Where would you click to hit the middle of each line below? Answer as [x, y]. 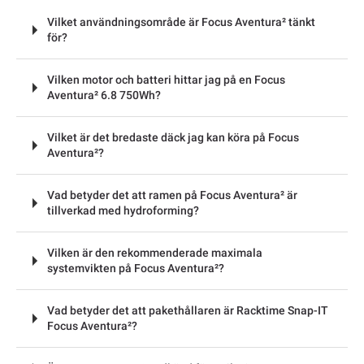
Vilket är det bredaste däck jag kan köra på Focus [173, 137]
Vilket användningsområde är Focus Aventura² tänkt [181, 22]
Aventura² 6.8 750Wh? [104, 95]
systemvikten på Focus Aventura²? [136, 268]
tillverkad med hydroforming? [123, 210]
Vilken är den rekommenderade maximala [155, 252]
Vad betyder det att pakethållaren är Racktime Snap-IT [188, 310]
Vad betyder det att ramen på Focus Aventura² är [172, 195]
